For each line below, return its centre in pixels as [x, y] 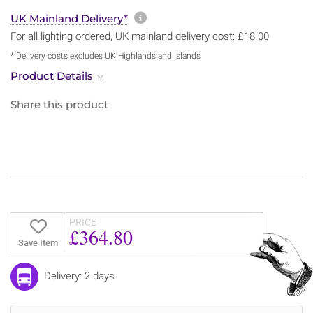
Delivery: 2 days [79, 276]
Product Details [52, 75]
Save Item [38, 242]
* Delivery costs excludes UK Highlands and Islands [105, 56]
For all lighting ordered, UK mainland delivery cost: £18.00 [140, 36]
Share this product [59, 104]
